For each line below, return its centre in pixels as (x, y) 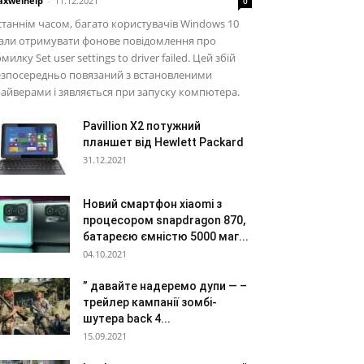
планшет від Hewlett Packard (163, 142)
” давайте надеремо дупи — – (165, 286)
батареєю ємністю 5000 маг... (166, 236)
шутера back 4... (127, 318)
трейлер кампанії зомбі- (150, 302)
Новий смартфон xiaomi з (152, 204)
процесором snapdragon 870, (164, 220)
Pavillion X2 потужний (142, 126)
